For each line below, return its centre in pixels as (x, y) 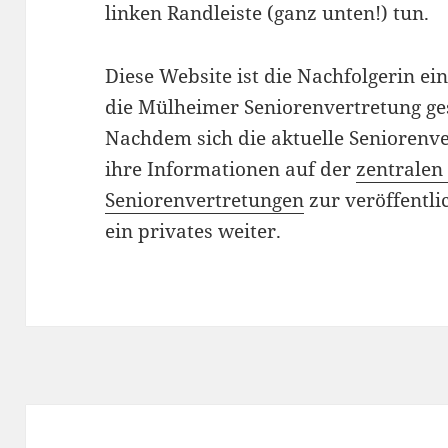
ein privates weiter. (193, 230)
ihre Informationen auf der (231, 168)
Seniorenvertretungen (205, 199)
